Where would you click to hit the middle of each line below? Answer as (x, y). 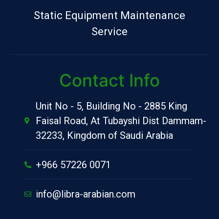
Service (109, 31)
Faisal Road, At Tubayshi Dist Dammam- (121, 120)
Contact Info (109, 80)
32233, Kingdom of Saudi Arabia (104, 135)
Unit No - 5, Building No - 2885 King (111, 106)
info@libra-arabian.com (85, 194)
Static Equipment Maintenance (109, 15)
